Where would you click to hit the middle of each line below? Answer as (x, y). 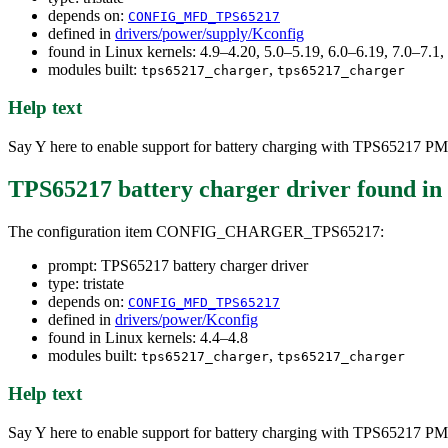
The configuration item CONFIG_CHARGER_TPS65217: (196, 231)
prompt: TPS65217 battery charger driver (178, 265)
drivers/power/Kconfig (186, 319)
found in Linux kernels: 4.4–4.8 (148, 337)
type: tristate (86, 283)
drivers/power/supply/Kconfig (209, 33)
